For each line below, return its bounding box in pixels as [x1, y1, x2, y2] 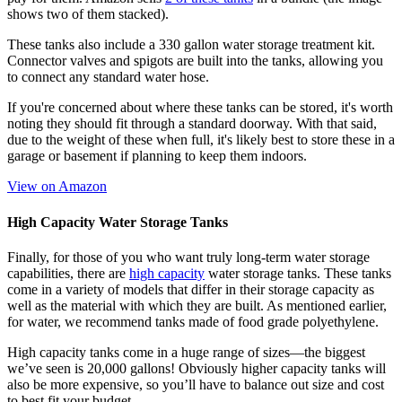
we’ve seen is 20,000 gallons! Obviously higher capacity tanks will [7, 361, 386, 376]
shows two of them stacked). [7, 6, 169, 22]
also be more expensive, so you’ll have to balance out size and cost [7, 377, 384, 392]
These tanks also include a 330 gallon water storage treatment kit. [7, 37, 375, 53]
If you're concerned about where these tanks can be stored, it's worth [7, 100, 393, 116]
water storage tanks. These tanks [205, 266, 391, 281]
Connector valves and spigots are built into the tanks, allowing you [7, 53, 383, 69]
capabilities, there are [7, 266, 129, 281]
